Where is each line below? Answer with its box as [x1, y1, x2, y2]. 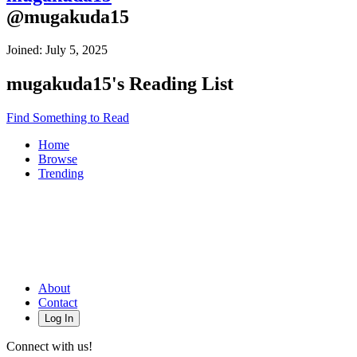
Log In [45, 312, 73, 325]
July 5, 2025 [45, 43, 108, 57]
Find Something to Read [6, 111, 129, 125]
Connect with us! [6, 339, 92, 354]
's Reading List [112, 73, 233, 95]
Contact [38, 296, 77, 310]
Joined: [6, 43, 42, 57]
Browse [38, 152, 77, 167]
